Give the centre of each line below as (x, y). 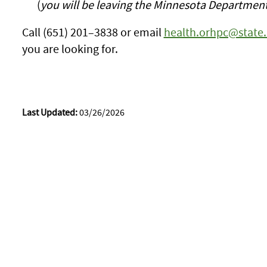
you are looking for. (70, 49)
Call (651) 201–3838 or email (93, 32)
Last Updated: (49, 112)
